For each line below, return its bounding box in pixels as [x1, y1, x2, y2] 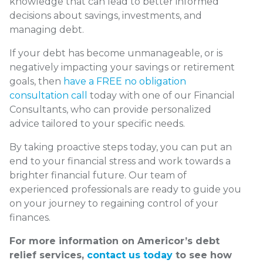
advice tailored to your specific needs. [9, 118, 185, 130]
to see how [173, 249, 232, 261]
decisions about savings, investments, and [9, 10, 202, 22]
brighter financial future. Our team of [9, 170, 187, 181]
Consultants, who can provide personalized [9, 104, 211, 116]
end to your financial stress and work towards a [9, 156, 231, 167]
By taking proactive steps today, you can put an [9, 141, 232, 153]
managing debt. [9, 24, 84, 36]
